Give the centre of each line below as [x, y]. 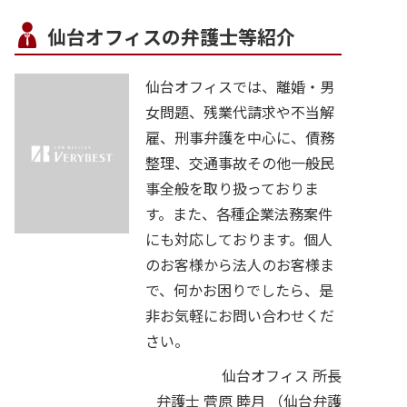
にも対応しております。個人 [239, 239]
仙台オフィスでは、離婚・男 [240, 87]
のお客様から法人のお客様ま [240, 265]
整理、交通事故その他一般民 [240, 163]
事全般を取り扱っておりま [232, 189]
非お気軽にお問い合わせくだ [240, 316]
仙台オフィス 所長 [282, 375]
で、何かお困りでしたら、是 [239, 290]
